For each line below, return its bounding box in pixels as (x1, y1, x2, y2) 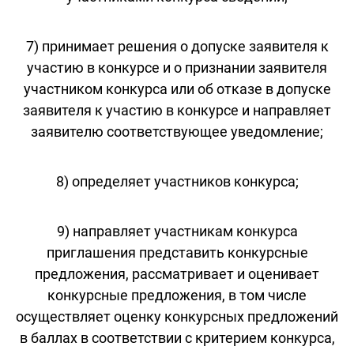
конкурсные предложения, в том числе (47, 286, 307, 303)
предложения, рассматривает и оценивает (35, 265, 319, 282)
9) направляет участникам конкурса (56, 222, 298, 239)
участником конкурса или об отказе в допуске (23, 80, 331, 97)
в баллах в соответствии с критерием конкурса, (19, 329, 335, 346)
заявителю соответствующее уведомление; (31, 122, 323, 140)
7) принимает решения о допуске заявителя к (25, 37, 329, 55)
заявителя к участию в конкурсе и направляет (23, 101, 331, 119)
